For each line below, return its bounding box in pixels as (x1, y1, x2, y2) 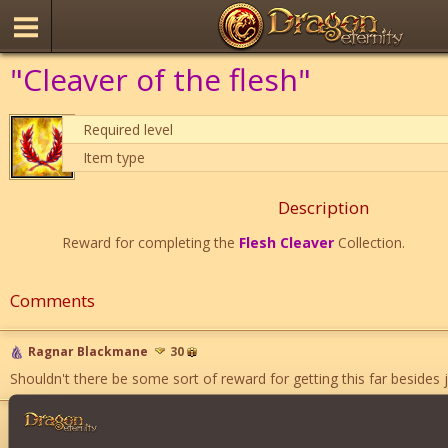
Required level (82, 120, 177, 139)
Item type (82, 148, 149, 167)
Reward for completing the (61, 233, 239, 252)
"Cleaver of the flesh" (10, 59, 311, 100)
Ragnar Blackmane (28, 343, 148, 361)
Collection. (333, 233, 405, 252)
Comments (10, 289, 95, 312)
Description (278, 196, 371, 219)
